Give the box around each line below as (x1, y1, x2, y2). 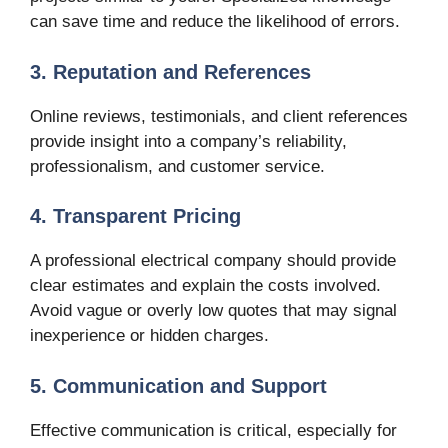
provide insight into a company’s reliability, (30, 131, 347, 151)
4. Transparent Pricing (30, 205, 241, 228)
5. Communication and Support (30, 374, 327, 397)
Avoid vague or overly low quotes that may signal (30, 301, 397, 321)
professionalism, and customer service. (30, 156, 325, 176)
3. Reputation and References (30, 60, 311, 83)
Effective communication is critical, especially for (30, 420, 397, 440)
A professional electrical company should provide (30, 251, 396, 271)
